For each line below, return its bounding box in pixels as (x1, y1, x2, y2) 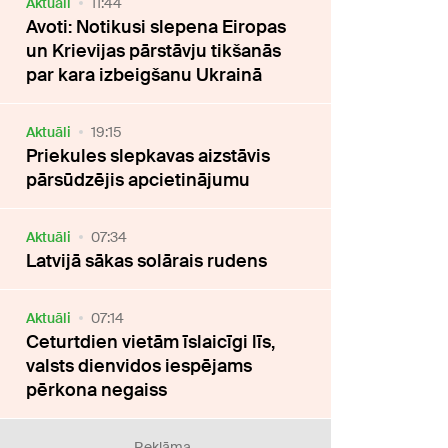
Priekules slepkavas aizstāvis (26, 143, 271, 168)
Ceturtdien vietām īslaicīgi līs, (26, 329, 276, 354)
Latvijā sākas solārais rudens (26, 248, 268, 273)
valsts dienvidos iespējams (26, 353, 253, 378)
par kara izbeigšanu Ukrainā (26, 62, 263, 87)
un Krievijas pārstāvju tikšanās (26, 38, 282, 63)
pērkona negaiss (26, 377, 168, 402)
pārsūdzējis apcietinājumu (26, 167, 251, 192)
